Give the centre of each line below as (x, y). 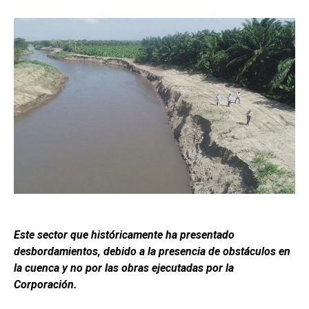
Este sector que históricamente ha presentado (124, 235)
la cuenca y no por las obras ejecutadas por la (124, 268)
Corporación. (46, 285)
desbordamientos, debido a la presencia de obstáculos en (152, 251)
